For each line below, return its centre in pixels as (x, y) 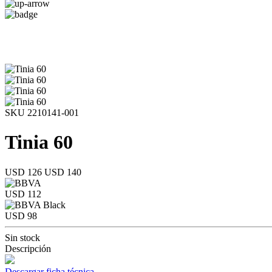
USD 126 (25, 172)
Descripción (28, 248)
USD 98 (21, 216)
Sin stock (22, 237)
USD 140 (63, 172)
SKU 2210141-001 (42, 113)
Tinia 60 (39, 142)
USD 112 (23, 194)
